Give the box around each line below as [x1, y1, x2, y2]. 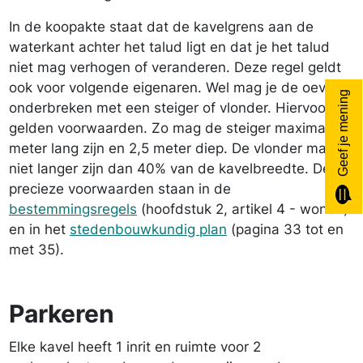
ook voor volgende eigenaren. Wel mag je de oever [9, 79, 339, 96]
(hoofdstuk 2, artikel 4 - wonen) [137, 201, 348, 217]
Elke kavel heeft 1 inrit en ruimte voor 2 [9, 339, 261, 355]
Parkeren [9, 299, 114, 328]
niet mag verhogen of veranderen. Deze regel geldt [9, 59, 341, 75]
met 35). [9, 241, 64, 258]
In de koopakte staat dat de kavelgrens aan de [9, 19, 314, 35]
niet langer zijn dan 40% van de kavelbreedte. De [9, 160, 331, 177]
